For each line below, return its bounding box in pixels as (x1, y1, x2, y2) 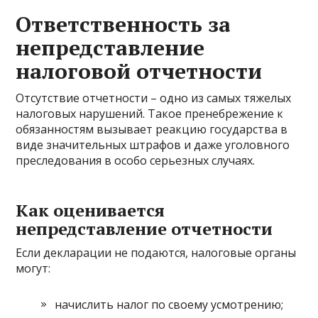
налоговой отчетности (16, 57, 263, 86)
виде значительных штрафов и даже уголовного (16, 137, 290, 153)
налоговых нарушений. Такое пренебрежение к (16, 106, 284, 122)
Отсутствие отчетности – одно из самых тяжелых (16, 90, 292, 106)
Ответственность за (16, 10, 231, 39)
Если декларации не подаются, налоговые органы (16, 245, 297, 261)
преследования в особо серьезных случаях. (16, 153, 256, 169)
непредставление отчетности (16, 217, 273, 241)
